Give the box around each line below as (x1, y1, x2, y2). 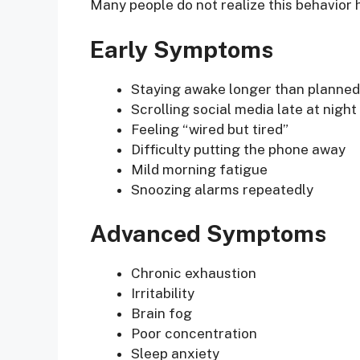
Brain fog (131, 305, 192, 322)
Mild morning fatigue (131, 161, 268, 178)
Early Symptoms (90, 35, 273, 63)
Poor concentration (131, 325, 257, 342)
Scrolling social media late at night (131, 100, 357, 117)
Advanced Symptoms (90, 219, 326, 248)
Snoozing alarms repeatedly (131, 181, 313, 198)
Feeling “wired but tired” (131, 121, 288, 137)
